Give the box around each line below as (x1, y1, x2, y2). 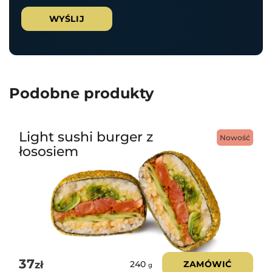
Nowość (220, 133, 251, 143)
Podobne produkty (9, 84, 154, 102)
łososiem (19, 143, 78, 159)
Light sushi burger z (19, 128, 153, 144)
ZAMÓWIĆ (183, 259, 232, 270)
